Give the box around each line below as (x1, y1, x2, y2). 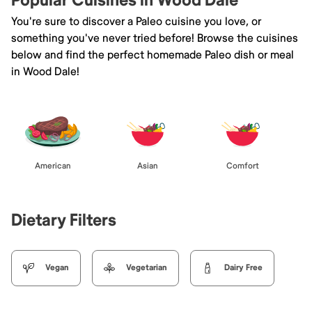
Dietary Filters (11, 210, 116, 231)
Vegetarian (126, 262, 167, 273)
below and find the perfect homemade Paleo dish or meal (11, 47, 294, 62)
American (35, 160, 71, 171)
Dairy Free (224, 262, 263, 273)
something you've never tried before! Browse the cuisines (11, 31, 298, 45)
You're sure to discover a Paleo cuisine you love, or (11, 14, 261, 29)
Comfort (226, 160, 259, 171)
